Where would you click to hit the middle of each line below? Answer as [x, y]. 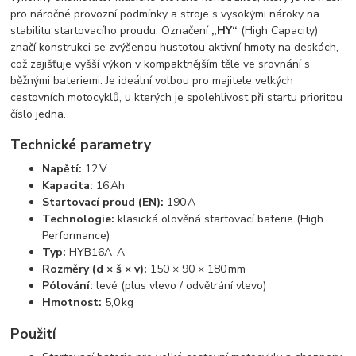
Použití [33, 333]
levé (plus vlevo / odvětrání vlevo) [180, 286]
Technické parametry [81, 145]
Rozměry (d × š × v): [95, 269]
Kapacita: [68, 186]
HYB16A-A [96, 253]
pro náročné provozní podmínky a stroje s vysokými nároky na [165, 14]
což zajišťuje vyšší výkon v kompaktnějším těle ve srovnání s [161, 64]
